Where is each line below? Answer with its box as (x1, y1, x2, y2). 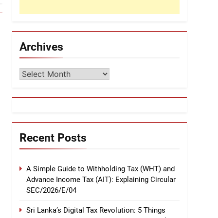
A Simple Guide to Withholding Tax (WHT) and (26, 164, 175, 173)
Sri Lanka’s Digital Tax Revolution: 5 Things (26, 205, 165, 215)
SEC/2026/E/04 (26, 185, 76, 195)
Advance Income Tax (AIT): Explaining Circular (26, 175, 176, 184)
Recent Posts (19, 130, 87, 145)
